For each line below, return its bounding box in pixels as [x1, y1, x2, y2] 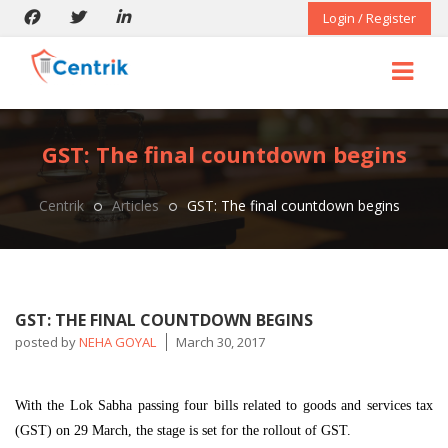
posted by [15, 333, 79, 351]
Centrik [38, 196, 84, 215]
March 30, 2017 [176, 333, 265, 351]
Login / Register [323, 9, 416, 27]
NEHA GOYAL [79, 333, 156, 351]
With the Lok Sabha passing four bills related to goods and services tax [15, 398, 433, 413]
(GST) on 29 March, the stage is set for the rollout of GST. [15, 423, 351, 438]
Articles [111, 196, 159, 215]
